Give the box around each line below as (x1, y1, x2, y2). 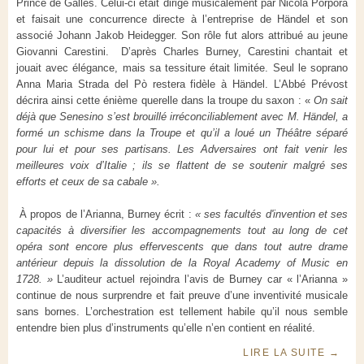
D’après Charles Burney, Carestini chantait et (121, 45, 348, 58)
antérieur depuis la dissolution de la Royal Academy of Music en (16, 257, 348, 270)
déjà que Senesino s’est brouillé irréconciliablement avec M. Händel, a (16, 110, 348, 123)
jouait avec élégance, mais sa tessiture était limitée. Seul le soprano (16, 62, 348, 75)
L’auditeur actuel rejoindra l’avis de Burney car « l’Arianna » (52, 273, 349, 286)
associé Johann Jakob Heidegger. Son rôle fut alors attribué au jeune (16, 29, 348, 42)
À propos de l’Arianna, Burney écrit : (16, 208, 195, 221)
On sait (310, 94, 349, 107)
